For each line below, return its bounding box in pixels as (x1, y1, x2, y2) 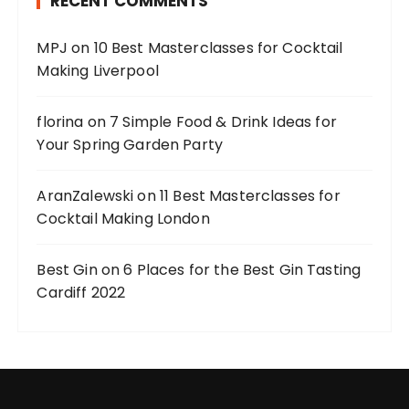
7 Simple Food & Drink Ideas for (110, 110, 337, 132)
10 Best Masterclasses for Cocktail (93, 37, 343, 58)
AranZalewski (37, 184, 134, 206)
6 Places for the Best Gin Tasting (123, 258, 362, 280)
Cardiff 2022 (37, 281, 126, 303)
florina (37, 110, 84, 132)
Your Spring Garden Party (37, 133, 224, 155)
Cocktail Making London (37, 207, 210, 229)
